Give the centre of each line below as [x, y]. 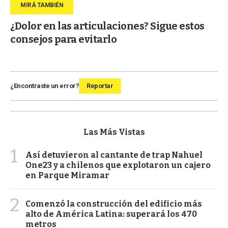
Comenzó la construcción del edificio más [114, 204]
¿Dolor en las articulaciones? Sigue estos [107, 26]
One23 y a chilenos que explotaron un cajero [118, 165]
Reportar [100, 85]
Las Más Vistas [114, 132]
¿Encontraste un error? [45, 85]
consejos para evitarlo [63, 39]
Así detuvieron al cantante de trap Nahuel [114, 155]
